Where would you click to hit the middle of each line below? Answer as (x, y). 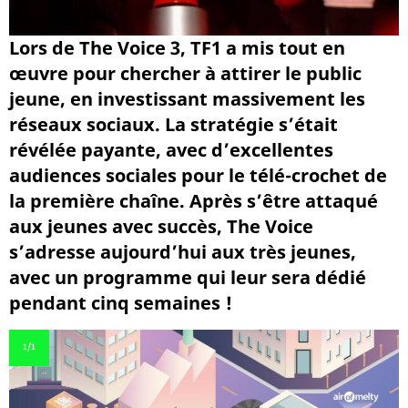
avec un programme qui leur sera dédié (188, 277)
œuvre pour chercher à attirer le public (185, 73)
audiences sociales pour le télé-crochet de (198, 175)
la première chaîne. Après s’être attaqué (194, 200)
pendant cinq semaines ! (121, 302)
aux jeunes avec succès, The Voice (161, 226)
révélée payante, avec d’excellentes (171, 149)
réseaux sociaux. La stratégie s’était (173, 124)
